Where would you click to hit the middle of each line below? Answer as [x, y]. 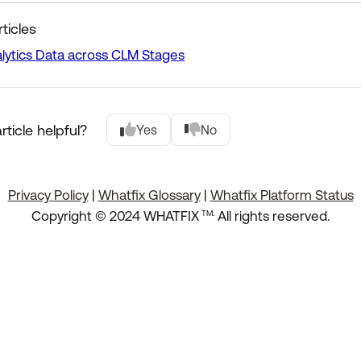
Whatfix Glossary [149, 195]
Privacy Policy [48, 195]
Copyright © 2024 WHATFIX [115, 216]
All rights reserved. [274, 216]
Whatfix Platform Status [282, 195]
